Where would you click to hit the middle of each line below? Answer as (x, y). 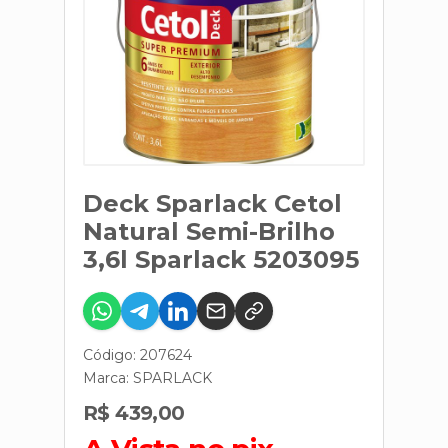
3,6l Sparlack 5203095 (221, 259)
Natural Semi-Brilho (209, 231)
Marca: (108, 378)
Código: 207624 (137, 355)
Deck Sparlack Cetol (212, 203)
